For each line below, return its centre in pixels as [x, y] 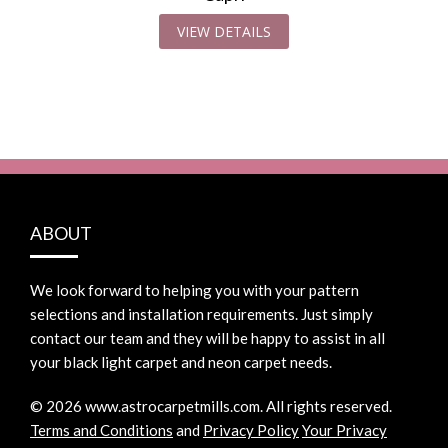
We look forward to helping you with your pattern [194, 289]
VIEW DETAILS [224, 31]
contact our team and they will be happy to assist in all [207, 337]
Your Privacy [344, 429]
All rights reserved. [327, 405]
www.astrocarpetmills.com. [174, 405]
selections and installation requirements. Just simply [201, 313]
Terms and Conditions [101, 429]
